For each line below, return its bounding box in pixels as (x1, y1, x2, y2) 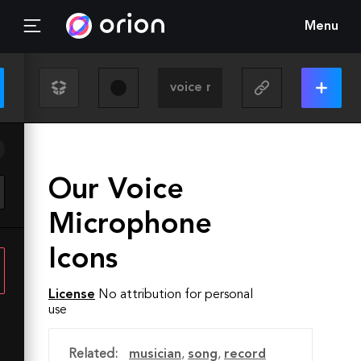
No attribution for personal (98, 288, 253, 301)
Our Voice (48, 176, 184, 205)
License (48, 288, 95, 301)
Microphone (48, 211, 212, 240)
